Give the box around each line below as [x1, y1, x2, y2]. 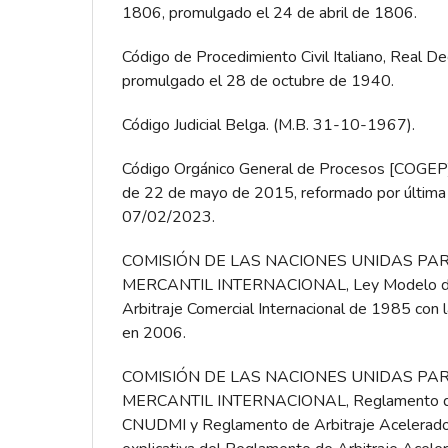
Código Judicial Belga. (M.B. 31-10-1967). [122, 114, 415, 137]
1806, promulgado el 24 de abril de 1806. [122, 2, 417, 25]
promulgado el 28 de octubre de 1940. [122, 70, 394, 93]
